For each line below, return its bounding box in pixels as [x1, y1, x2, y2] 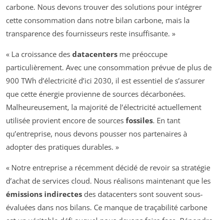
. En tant [153, 115, 180, 126]
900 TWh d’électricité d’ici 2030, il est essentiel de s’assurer [6, 76, 205, 86]
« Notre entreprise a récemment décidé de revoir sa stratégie [6, 163, 210, 173]
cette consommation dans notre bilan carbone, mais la [6, 15, 190, 26]
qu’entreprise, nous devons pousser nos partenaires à [6, 129, 187, 139]
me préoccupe [117, 49, 167, 59]
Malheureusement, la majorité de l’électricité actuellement [6, 102, 201, 112]
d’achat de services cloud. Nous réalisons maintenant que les [6, 176, 211, 186]
